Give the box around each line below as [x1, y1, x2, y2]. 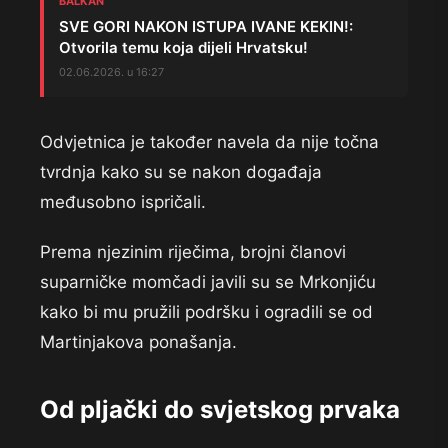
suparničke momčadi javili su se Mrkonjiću [40, 272, 376, 293]
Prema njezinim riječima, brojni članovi [40, 242, 346, 263]
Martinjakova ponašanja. [40, 332, 237, 353]
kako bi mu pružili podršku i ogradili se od [40, 302, 373, 323]
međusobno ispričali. [40, 192, 206, 213]
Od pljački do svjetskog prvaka [40, 395, 400, 425]
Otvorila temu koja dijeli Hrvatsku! [59, 38, 308, 58]
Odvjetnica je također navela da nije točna [40, 132, 379, 153]
